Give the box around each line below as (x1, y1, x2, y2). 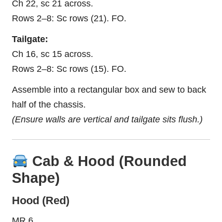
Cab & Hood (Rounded (28, 153, 187, 169)
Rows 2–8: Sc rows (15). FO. (12, 63, 126, 74)
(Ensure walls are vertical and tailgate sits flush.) (12, 114, 203, 124)
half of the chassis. (12, 99, 86, 110)
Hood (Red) (12, 194, 69, 207)
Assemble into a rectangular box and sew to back (12, 84, 206, 95)
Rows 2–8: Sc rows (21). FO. (12, 13, 126, 23)
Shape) (12, 169, 60, 186)
